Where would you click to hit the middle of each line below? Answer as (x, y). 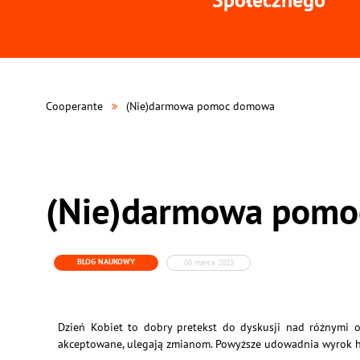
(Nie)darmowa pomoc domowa (200, 106)
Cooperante (74, 106)
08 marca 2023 (209, 262)
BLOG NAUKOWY (106, 262)
